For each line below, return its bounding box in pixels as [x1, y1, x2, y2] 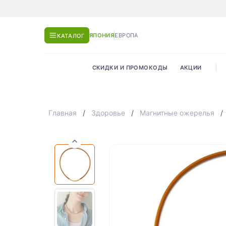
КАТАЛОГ [57, 32, 85, 39]
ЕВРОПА [115, 31, 138, 39]
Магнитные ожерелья [140, 108, 214, 118]
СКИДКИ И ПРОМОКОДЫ [92, 64, 168, 72]
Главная [48, 108, 77, 118]
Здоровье [91, 108, 125, 118]
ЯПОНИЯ [89, 31, 115, 39]
